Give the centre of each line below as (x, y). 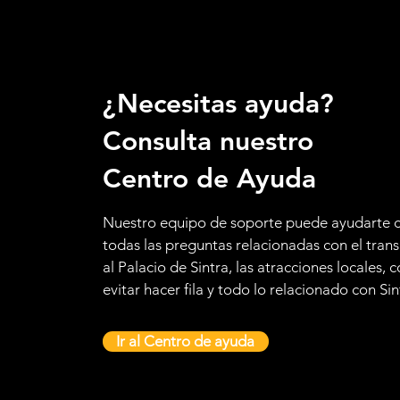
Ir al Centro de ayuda (186, 341)
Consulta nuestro (208, 141)
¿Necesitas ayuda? (218, 104)
